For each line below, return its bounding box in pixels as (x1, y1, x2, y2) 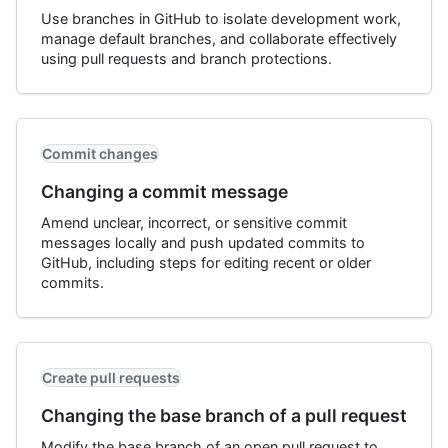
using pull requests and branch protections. (41, 50, 332, 67)
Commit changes (42, 145, 158, 162)
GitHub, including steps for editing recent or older (41, 254, 371, 271)
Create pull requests (42, 369, 180, 386)
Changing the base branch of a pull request (41, 405, 407, 426)
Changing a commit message (41, 181, 288, 202)
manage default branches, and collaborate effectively (41, 30, 397, 47)
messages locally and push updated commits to (41, 234, 365, 251)
